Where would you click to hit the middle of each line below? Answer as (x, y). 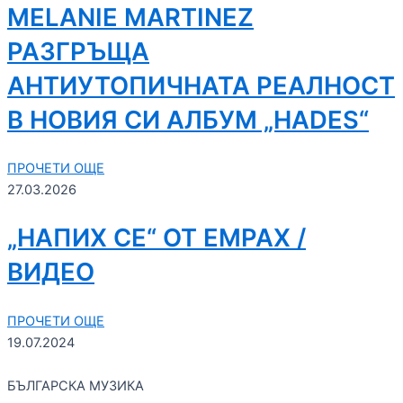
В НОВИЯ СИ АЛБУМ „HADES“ (188, 120)
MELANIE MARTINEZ (130, 17)
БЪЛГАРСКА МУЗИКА (76, 385)
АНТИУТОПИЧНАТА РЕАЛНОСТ (201, 85)
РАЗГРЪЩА (78, 51)
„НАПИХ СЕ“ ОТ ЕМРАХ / (157, 238)
